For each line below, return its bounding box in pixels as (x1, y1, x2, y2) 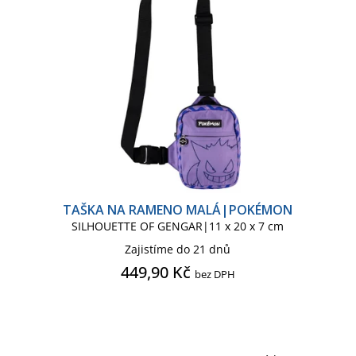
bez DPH (194, 266, 235, 281)
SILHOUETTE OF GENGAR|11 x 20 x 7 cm (72, 218, 284, 234)
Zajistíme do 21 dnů (125, 241, 231, 257)
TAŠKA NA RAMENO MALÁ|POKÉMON (63, 200, 293, 219)
